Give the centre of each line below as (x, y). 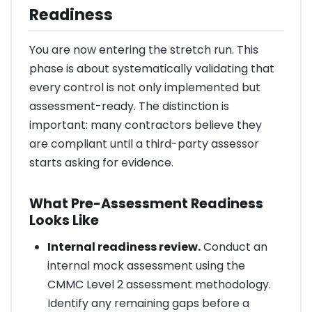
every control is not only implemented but (145, 87)
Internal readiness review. (124, 247)
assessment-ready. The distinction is (129, 106)
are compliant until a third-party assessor (144, 143)
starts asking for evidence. (101, 162)
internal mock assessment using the (146, 265)
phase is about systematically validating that (152, 68)
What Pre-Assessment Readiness (146, 204)
